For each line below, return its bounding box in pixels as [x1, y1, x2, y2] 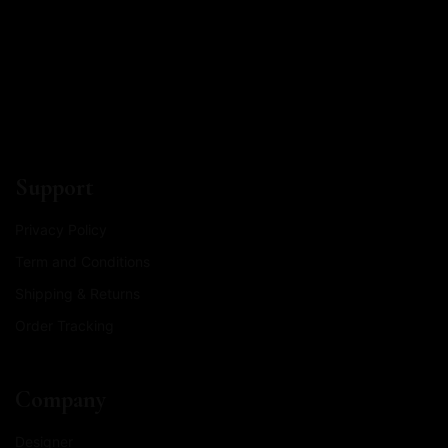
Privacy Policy [15, 221, 107, 238]
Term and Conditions [15, 253, 150, 270]
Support [15, 173, 94, 202]
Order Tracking [15, 317, 114, 334]
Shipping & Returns [15, 285, 140, 302]
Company [15, 385, 106, 414]
